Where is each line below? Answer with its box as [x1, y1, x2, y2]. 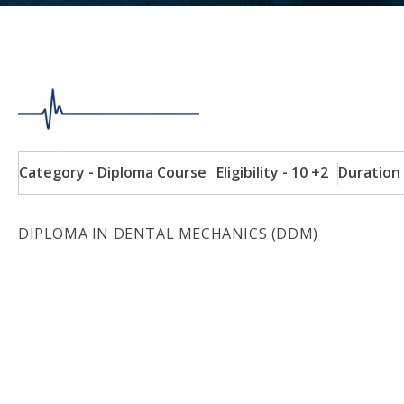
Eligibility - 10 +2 [216, 162, 328, 183]
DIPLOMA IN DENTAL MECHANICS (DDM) [18, 224, 318, 244]
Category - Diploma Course [19, 162, 207, 183]
